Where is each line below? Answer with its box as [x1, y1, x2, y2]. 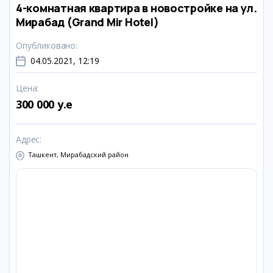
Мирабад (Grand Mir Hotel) [16, 15, 159, 29]
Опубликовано [16, 40, 76, 51]
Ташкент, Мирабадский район [28, 150, 129, 159]
